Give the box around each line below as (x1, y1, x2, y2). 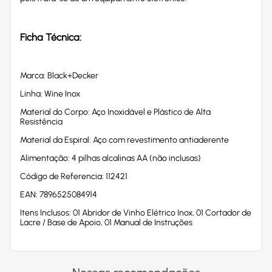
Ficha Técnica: (20, 31, 81, 44)
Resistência (20, 116, 63, 127)
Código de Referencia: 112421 (20, 171, 127, 182)
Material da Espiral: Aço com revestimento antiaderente (20, 134, 229, 145)
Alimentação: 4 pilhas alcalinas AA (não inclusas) (20, 152, 201, 163)
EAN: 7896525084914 (20, 189, 97, 200)
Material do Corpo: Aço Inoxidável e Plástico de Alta (20, 106, 211, 117)
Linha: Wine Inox (20, 88, 80, 99)
